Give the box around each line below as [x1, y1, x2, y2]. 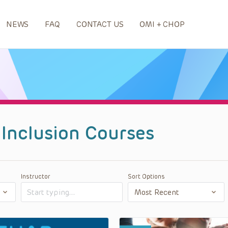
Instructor [20, 173, 50, 180]
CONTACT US [76, 20, 124, 29]
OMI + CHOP [139, 20, 185, 29]
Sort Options [127, 173, 165, 180]
